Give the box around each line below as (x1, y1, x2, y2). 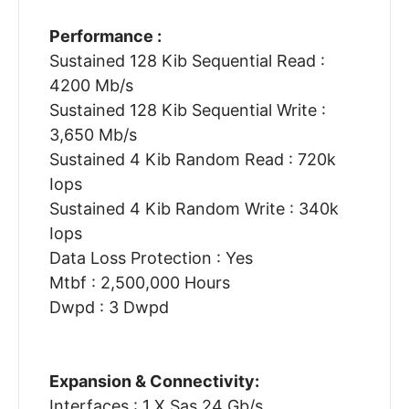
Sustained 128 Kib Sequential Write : (48, 100, 326, 121)
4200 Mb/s (48, 76, 133, 96)
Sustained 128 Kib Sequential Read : (48, 51, 325, 71)
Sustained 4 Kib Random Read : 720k (48, 150, 336, 170)
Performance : (48, 26, 162, 47)
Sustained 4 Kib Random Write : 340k (48, 199, 339, 219)
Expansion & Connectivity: (48, 372, 259, 392)
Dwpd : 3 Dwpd (48, 298, 169, 318)
